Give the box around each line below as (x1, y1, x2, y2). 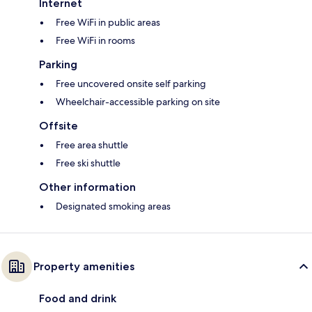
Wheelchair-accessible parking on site (56, 95, 220, 109)
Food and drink (39, 292, 116, 306)
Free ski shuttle (56, 157, 120, 170)
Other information (39, 180, 136, 194)
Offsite (39, 119, 78, 133)
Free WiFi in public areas (56, 16, 160, 29)
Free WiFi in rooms (56, 34, 135, 47)
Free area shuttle (56, 139, 128, 152)
